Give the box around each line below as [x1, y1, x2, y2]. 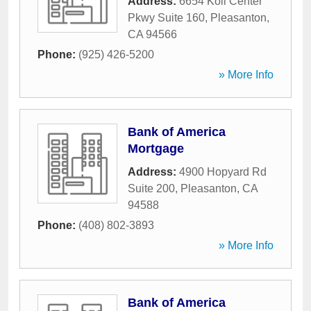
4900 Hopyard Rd [179, 166, 267, 178]
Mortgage [128, 142, 184, 155]
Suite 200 [128, 183, 175, 194]
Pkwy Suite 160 [128, 12, 205, 24]
